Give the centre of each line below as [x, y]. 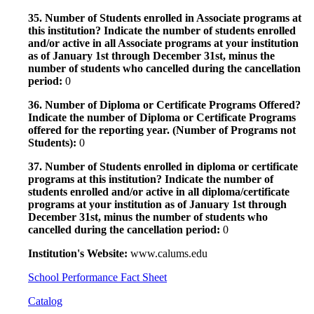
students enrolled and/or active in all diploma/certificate [159, 191]
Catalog [45, 301]
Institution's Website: [79, 253]
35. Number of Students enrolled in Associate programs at [165, 18]
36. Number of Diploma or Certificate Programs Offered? [164, 104]
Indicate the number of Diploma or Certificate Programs [162, 117]
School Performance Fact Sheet [97, 277]
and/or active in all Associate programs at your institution [163, 43]
